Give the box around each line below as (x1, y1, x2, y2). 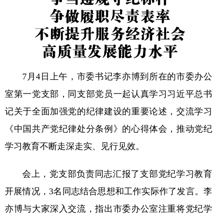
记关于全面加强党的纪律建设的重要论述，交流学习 (5, 107, 212, 117)
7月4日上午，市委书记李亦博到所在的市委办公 (22, 72, 212, 82)
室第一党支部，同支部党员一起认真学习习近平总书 (5, 89, 212, 99)
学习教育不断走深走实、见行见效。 (5, 141, 144, 152)
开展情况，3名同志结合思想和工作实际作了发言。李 (5, 186, 212, 197)
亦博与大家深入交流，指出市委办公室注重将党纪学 (5, 204, 212, 214)
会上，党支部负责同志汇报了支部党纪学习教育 (22, 169, 212, 179)
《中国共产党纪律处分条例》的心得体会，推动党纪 (5, 124, 212, 134)
